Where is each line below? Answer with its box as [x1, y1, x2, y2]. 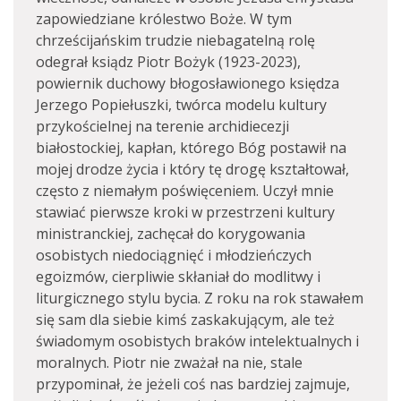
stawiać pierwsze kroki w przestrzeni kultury [36, 202, 335, 222]
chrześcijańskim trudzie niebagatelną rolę [36, 30, 315, 50]
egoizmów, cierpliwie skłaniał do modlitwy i [36, 267, 320, 286]
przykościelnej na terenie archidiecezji [36, 116, 289, 136]
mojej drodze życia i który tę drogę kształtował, [36, 159, 349, 179]
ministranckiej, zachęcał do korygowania [36, 224, 305, 243]
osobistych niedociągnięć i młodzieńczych [36, 245, 311, 265]
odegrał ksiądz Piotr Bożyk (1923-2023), [36, 52, 301, 72]
